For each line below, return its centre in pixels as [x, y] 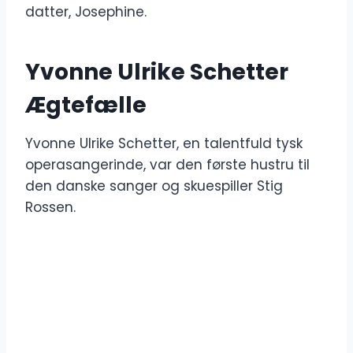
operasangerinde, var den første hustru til [167, 165]
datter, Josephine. [86, 12]
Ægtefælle [86, 106]
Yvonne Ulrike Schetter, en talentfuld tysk [164, 144]
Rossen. [50, 208]
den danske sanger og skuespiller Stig [154, 186]
